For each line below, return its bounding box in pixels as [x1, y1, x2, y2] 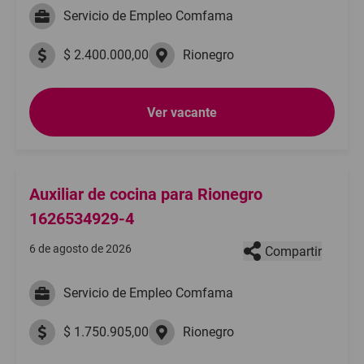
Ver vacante [147, 104, 217, 120]
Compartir [265, 243, 322, 259]
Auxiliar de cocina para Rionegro [29, 184, 262, 204]
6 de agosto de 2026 [29, 242, 132, 255]
